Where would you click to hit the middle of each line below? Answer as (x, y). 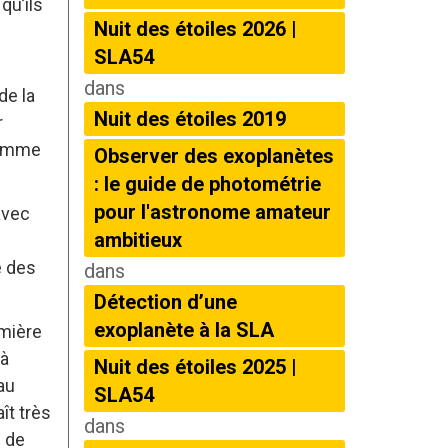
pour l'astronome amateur (212, 212)
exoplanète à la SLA (183, 330)
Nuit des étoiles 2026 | (195, 29)
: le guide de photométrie (207, 184)
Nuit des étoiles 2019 (189, 119)
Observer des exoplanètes (213, 156)
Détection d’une (165, 302)
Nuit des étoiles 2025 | (195, 367)
